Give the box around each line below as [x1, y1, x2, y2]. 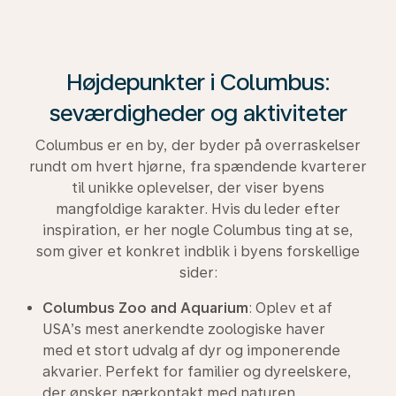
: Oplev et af [248, 300, 332, 316]
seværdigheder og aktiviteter [49, 99, 347, 126]
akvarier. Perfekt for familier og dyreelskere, [42, 363, 352, 380]
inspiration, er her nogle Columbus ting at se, [42, 222, 354, 239]
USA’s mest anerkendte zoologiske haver [42, 321, 325, 338]
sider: [179, 264, 217, 281]
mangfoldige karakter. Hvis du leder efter [56, 201, 340, 217]
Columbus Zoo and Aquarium [42, 300, 248, 316]
